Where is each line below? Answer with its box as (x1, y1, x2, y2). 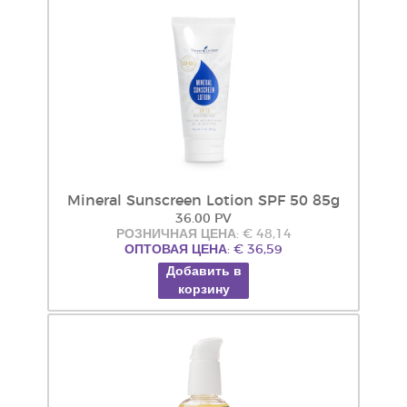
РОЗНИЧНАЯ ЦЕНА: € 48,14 (115, 228, 292, 241)
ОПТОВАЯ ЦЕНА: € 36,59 (124, 243, 283, 256)
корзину (177, 283, 230, 296)
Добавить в (165, 265, 242, 278)
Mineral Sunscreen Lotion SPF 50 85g (67, 194, 340, 208)
